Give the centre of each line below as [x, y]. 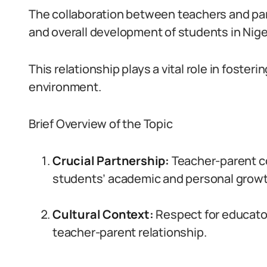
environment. [65, 87]
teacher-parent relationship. [130, 232]
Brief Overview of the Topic [101, 124]
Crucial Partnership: [111, 161]
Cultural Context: [103, 214]
